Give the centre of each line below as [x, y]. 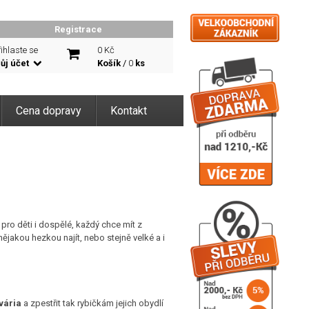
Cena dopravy [49, 111]
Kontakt [129, 111]
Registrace [78, 29]
